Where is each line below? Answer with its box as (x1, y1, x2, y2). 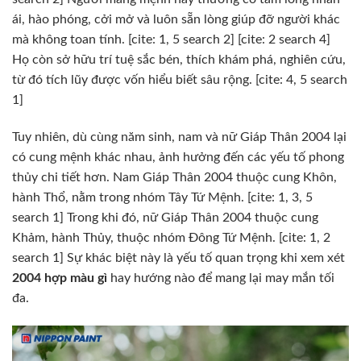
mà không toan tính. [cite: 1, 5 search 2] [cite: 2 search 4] (12, 33, 330, 47)
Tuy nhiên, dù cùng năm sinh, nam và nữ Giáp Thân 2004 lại (12, 131, 346, 144)
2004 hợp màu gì (12, 272, 107, 285)
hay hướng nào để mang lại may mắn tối (107, 272, 334, 285)
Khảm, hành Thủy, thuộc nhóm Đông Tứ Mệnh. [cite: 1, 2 (12, 231, 330, 245)
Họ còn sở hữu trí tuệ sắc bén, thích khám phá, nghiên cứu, (12, 53, 346, 67)
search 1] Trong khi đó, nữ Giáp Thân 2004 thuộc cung (12, 211, 318, 225)
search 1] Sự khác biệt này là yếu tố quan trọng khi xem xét (12, 251, 345, 265)
